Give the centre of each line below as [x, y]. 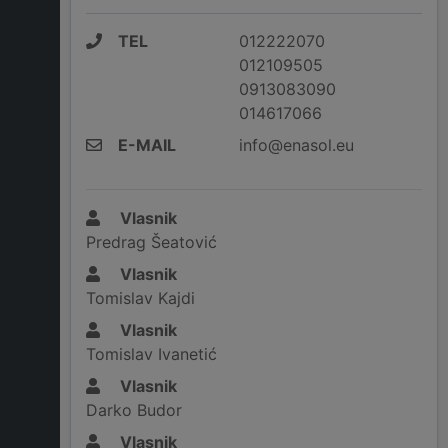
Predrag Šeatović [151, 242]
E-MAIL [147, 145]
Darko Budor [134, 410]
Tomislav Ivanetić [151, 354]
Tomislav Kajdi [140, 298]
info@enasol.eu [296, 145]
